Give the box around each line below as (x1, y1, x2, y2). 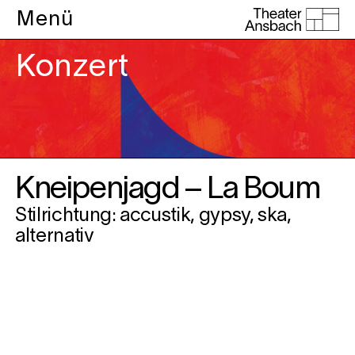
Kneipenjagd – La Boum (15, 175, 320, 204)
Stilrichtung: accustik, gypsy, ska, (15, 208, 292, 225)
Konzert (16, 53, 129, 82)
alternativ (15, 228, 94, 246)
